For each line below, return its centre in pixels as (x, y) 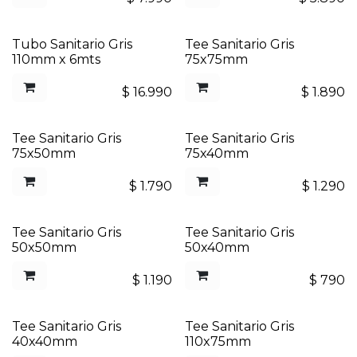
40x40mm (45, 341)
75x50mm (44, 153)
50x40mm (217, 247)
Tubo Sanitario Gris (72, 44)
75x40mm (216, 153)
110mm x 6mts (56, 59)
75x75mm (216, 59)
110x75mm (218, 341)
